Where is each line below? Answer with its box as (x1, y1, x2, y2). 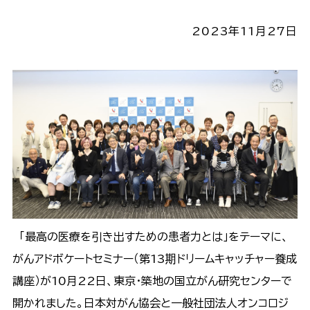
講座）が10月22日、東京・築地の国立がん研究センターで (12, 275, 292, 286)
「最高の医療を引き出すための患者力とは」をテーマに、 (12, 230, 289, 242)
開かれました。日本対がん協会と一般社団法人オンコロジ (12, 297, 289, 309)
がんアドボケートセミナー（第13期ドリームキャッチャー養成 (12, 253, 297, 264)
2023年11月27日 (192, 25, 298, 37)
